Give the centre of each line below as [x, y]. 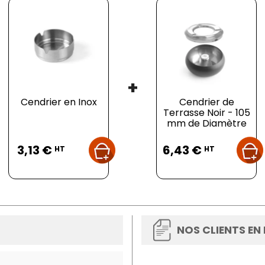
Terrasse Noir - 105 [206, 113]
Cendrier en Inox [59, 102]
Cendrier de [206, 102]
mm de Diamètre [206, 123]
